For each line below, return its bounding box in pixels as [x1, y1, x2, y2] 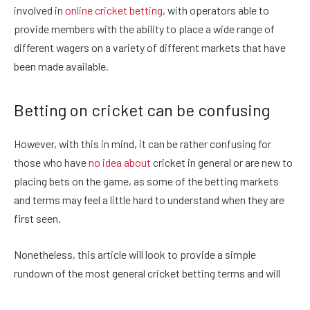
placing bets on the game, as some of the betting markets [14, 174, 279, 188]
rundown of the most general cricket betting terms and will [14, 266, 280, 280]
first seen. [14, 212, 61, 226]
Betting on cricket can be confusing [14, 100, 270, 120]
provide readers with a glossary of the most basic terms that [14, 284, 291, 298]
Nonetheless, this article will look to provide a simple [14, 247, 256, 261]
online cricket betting [65, 3, 163, 17]
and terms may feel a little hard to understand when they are [14, 193, 284, 207]
